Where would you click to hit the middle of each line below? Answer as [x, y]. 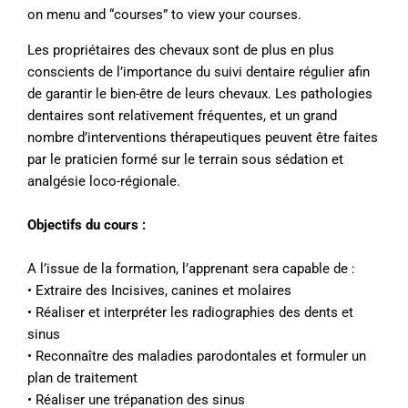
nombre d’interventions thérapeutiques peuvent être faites [203, 138]
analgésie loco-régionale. [104, 181]
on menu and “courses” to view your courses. [164, 15]
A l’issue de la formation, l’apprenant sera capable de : [191, 269]
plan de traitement [82, 378]
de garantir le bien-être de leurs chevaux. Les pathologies [200, 94]
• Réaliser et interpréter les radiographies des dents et [190, 312]
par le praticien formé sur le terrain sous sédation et [185, 159]
